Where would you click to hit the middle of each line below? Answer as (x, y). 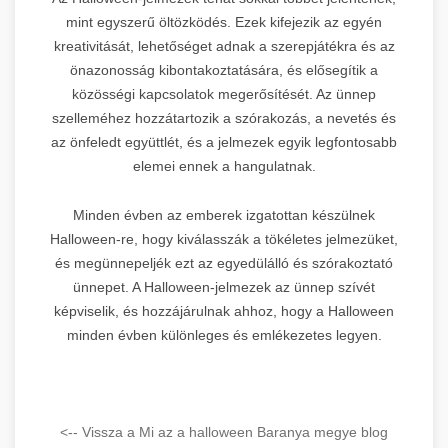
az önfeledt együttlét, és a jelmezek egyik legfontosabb (224, 141)
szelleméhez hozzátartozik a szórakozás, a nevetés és (224, 117)
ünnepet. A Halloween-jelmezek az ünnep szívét (224, 286)
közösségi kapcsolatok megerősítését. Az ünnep (224, 93)
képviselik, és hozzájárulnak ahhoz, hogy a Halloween (224, 310)
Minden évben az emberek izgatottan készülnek (224, 214)
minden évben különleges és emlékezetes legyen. (224, 334)
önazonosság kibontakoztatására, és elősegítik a (224, 69)
